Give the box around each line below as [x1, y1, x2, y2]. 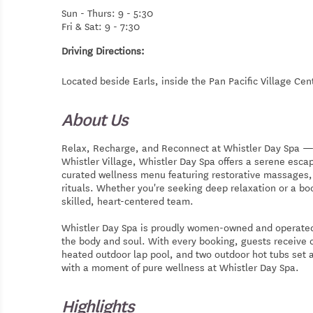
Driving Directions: [61, 43, 145, 59]
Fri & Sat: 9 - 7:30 [61, 18, 140, 34]
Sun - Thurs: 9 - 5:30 [61, 5, 153, 21]
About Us [61, 107, 128, 131]
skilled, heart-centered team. [61, 193, 194, 209]
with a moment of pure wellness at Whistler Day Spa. [61, 259, 299, 275]
